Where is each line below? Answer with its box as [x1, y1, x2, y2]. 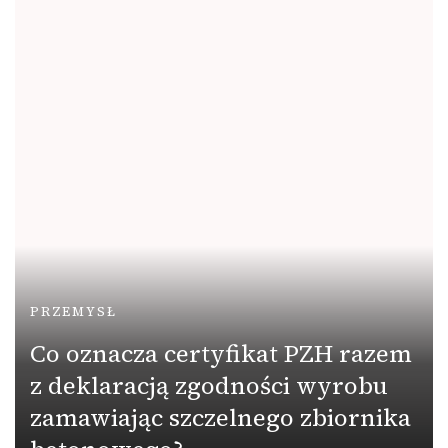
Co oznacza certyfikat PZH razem [30, 336, 412, 370]
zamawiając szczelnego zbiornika [30, 400, 411, 434]
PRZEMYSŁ [30, 302, 117, 320]
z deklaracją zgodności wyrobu [30, 368, 388, 402]
